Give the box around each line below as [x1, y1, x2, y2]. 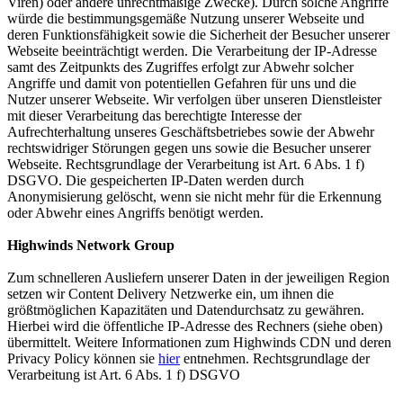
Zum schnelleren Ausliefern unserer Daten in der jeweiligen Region [7, 270, 390, 285]
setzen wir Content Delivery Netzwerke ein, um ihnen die [7, 286, 334, 301]
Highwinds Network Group [7, 237, 175, 253]
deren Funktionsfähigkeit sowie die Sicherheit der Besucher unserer [7, 27, 390, 42]
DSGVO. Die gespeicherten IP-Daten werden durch [7, 173, 304, 188]
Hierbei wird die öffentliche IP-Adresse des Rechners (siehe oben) [7, 318, 382, 334]
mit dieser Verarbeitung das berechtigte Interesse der [7, 108, 301, 123]
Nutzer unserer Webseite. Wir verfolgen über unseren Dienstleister [7, 92, 381, 107]
